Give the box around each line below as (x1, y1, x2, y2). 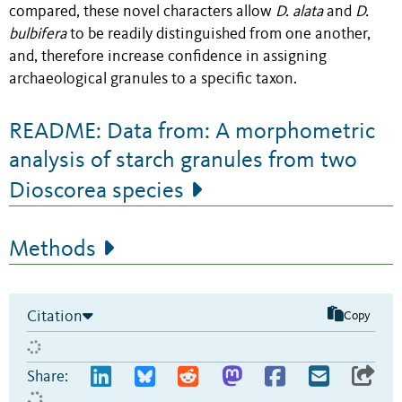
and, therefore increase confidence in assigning (9, 48, 327, 65)
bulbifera (9, 26, 66, 42)
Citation (27, 308, 83, 325)
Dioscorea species (9, 179, 184, 203)
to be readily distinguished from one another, (66, 26, 371, 42)
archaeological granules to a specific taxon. (9, 71, 297, 87)
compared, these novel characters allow (9, 4, 275, 20)
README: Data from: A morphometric (9, 119, 375, 144)
